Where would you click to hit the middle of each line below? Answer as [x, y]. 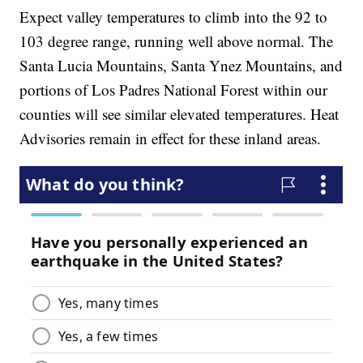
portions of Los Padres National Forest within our [174, 90]
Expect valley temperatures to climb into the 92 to [174, 17]
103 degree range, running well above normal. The [177, 41]
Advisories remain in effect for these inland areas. [171, 139]
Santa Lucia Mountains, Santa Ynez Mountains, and [181, 66]
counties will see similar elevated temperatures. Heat [179, 114]
